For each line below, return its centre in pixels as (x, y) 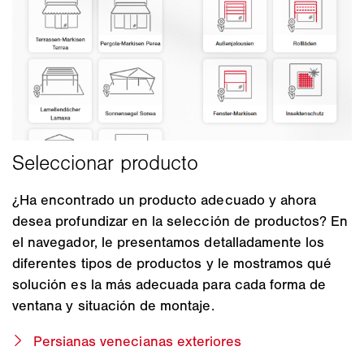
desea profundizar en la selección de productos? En (180, 221)
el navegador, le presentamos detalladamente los (169, 242)
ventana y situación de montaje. (113, 305)
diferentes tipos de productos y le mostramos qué (172, 263)
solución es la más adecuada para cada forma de (169, 284)
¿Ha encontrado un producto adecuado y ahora (165, 199)
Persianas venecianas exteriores (137, 341)
